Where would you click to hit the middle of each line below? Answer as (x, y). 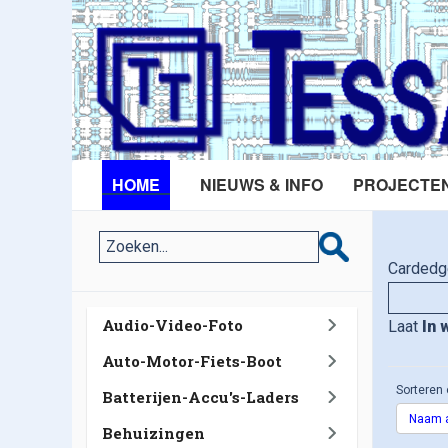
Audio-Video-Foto (172, 325)
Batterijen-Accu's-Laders (200, 397)
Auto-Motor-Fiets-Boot (192, 361)
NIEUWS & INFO (261, 184)
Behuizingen (153, 433)
